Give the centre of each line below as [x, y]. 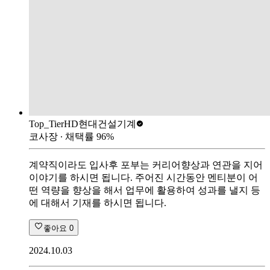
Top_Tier [46, 124]
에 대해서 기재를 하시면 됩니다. [98, 202]
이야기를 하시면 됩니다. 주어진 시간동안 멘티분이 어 [143, 177]
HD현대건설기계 [100, 124]
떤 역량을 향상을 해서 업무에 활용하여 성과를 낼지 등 [145, 190]
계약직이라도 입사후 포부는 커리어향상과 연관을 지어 [146, 165]
